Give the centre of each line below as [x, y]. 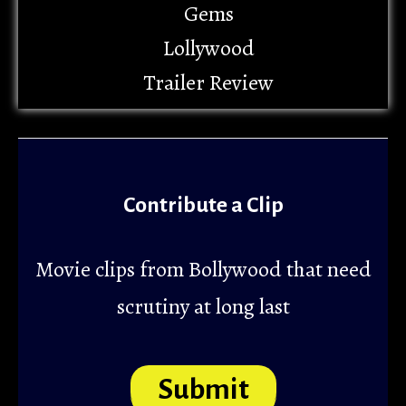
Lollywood [208, 48]
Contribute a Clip [203, 205]
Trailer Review [208, 83]
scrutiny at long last [203, 307]
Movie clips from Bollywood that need [203, 270]
